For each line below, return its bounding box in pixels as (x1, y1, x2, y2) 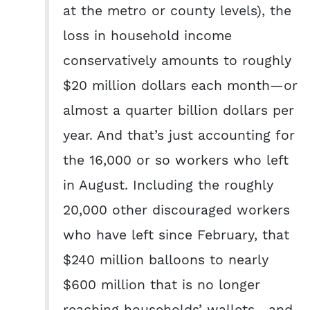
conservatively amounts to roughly (63, 52, 291, 70)
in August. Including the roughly (63, 176, 273, 194)
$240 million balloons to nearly (63, 251, 268, 269)
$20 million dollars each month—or (63, 77, 298, 95)
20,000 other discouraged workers (63, 201, 290, 219)
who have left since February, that (63, 226, 289, 244)
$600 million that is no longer (63, 276, 260, 294)
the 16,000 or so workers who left (63, 152, 289, 170)
